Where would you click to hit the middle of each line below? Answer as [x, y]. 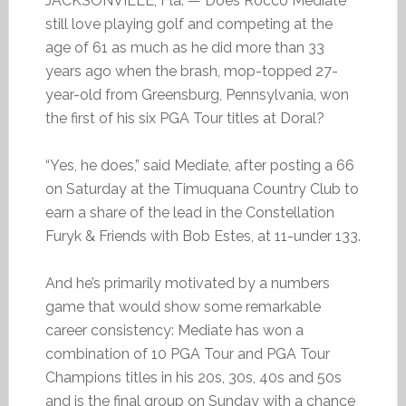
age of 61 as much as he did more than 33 [184, 48]
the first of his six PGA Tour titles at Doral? [184, 118]
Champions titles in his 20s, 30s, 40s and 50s [193, 377]
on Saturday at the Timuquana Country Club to [202, 189]
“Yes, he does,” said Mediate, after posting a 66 [199, 165]
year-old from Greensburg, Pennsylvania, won [197, 95]
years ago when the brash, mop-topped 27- [191, 71]
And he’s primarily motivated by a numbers [187, 283]
